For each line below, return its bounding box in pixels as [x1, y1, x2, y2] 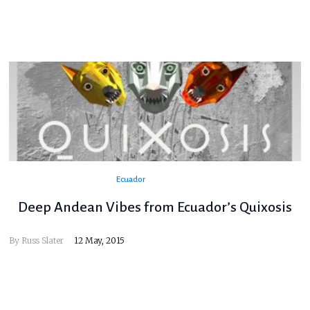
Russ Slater [21, 235, 64, 246]
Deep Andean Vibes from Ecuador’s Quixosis [17, 199, 292, 215]
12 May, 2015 [74, 235, 125, 246]
